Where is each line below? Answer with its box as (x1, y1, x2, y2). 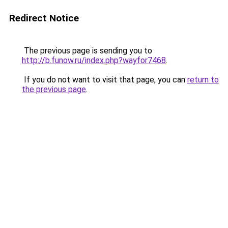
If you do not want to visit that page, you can (22, 75, 187, 84)
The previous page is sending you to (22, 46, 152, 55)
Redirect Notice (9, 12, 79, 24)
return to (187, 75, 219, 84)
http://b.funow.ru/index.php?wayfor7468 (22, 55, 166, 65)
